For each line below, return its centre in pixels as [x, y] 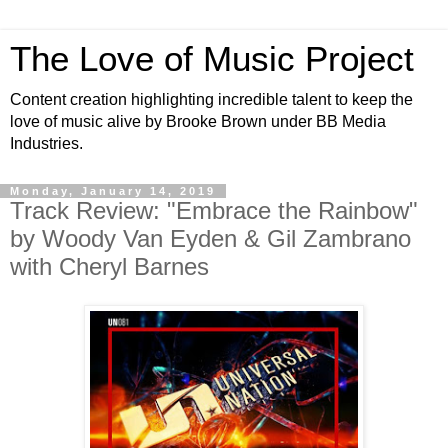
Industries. [46, 143]
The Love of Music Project [212, 59]
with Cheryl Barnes [109, 266]
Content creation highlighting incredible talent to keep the [211, 99]
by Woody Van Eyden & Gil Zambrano [210, 238]
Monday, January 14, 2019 [113, 191]
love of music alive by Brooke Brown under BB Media [198, 121]
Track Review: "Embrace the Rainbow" [214, 210]
